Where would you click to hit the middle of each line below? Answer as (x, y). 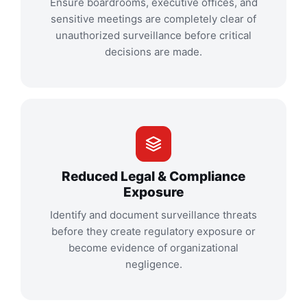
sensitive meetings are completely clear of (153, 19)
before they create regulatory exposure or (153, 232)
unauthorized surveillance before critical (153, 36)
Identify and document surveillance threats (153, 215)
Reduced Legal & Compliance (153, 177)
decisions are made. (153, 52)
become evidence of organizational (153, 248)
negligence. (153, 265)
